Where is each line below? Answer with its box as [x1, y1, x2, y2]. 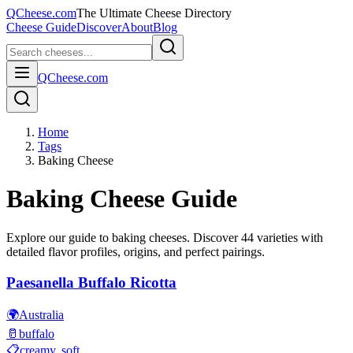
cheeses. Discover [146, 230, 241, 244]
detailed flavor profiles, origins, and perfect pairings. [6, 244, 265, 258]
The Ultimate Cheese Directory [76, 6, 232, 20]
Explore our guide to [6, 230, 112, 244]
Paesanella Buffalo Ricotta [6, 273, 176, 291]
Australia [19, 308, 64, 322]
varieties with [254, 230, 323, 244]
